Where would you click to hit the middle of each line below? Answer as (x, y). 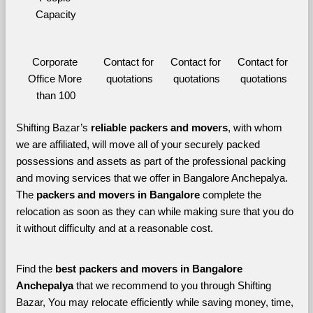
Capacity (56, 14)
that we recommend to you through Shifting (173, 285)
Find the (35, 269)
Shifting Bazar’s (53, 128)
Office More (54, 79)
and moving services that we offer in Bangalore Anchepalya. (152, 178)
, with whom (255, 128)
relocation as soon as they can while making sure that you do (154, 211)
